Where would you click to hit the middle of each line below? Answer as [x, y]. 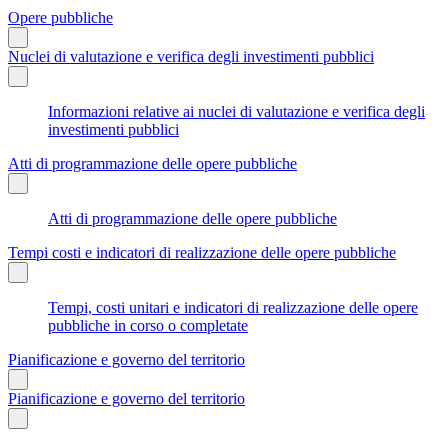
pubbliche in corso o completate [148, 325]
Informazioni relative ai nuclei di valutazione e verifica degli [236, 111]
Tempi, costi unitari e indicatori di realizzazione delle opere [233, 307]
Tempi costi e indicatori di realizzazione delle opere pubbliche [202, 252]
